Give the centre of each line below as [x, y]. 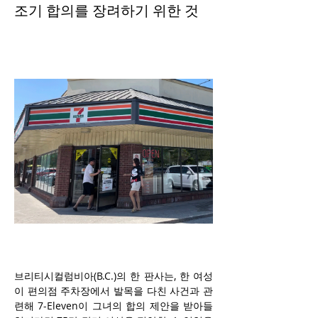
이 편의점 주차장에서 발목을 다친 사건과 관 [114, 291]
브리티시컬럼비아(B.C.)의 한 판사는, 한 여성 [114, 276]
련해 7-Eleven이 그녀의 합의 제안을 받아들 [114, 306]
